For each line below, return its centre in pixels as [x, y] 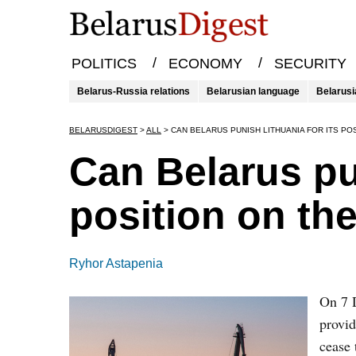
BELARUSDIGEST [103, 130]
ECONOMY [205, 64]
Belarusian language [253, 91]
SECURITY [310, 64]
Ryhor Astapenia [116, 263]
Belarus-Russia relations [133, 91]
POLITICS [104, 64]
